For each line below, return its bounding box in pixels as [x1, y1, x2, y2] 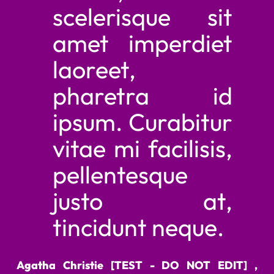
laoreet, [53, 53, 136, 84]
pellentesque [53, 158, 188, 190]
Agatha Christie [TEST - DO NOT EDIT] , [17, 258, 257, 273]
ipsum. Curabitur [53, 106, 232, 137]
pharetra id [53, 80, 232, 111]
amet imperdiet [53, 27, 232, 58]
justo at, [53, 185, 232, 216]
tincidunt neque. [53, 211, 224, 242]
